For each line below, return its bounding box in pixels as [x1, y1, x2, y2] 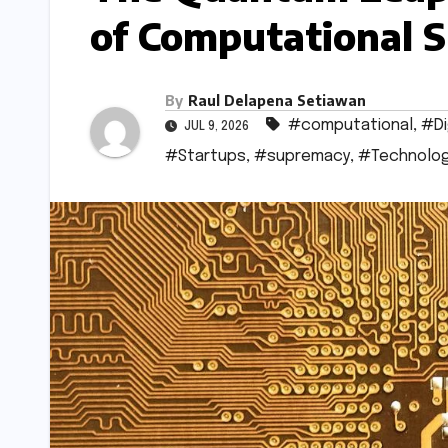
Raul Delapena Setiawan [188, 92, 366, 110]
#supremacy [254, 148, 350, 166]
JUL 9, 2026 [181, 121, 252, 134]
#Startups [165, 148, 246, 166]
